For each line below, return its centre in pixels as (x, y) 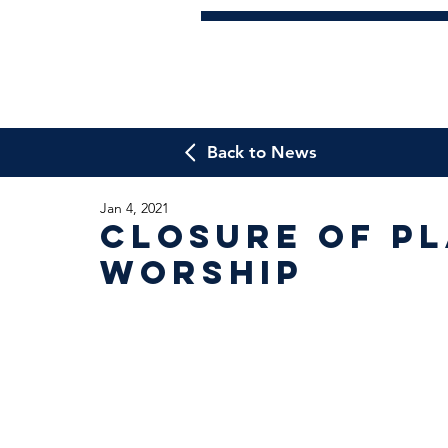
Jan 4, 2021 (134, 208)
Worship (202, 272)
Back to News (262, 152)
